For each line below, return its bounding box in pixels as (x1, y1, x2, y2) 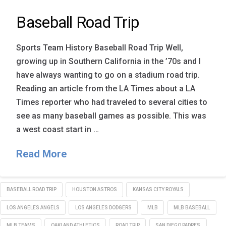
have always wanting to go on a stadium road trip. (16, 70, 200, 80)
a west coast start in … (16, 125, 99, 135)
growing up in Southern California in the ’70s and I (16, 56, 201, 67)
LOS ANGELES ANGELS (6, 204, 60, 210)
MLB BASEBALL (174, 204, 210, 210)
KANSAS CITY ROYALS (132, 187, 184, 192)
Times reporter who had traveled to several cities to (16, 97, 208, 107)
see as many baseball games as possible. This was (16, 111, 207, 121)
